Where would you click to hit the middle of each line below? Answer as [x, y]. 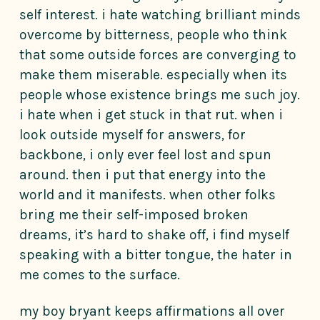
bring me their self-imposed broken [134, 214]
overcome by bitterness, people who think [153, 34]
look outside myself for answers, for [132, 134]
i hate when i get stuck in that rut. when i [151, 114]
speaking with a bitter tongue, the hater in [156, 254]
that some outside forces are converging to [158, 54]
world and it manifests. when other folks [147, 194]
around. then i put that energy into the [142, 174]
